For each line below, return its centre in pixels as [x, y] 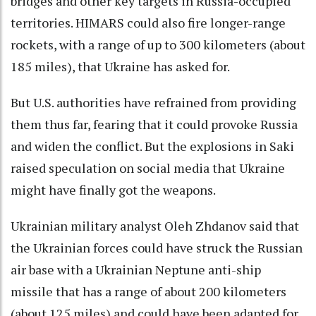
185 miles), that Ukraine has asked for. [120, 66]
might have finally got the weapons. [113, 189]
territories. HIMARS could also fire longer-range [148, 22]
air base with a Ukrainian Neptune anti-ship [136, 269]
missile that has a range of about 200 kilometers [148, 291]
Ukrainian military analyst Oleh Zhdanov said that [155, 225]
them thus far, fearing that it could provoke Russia [154, 124]
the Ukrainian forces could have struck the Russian [157, 247]
